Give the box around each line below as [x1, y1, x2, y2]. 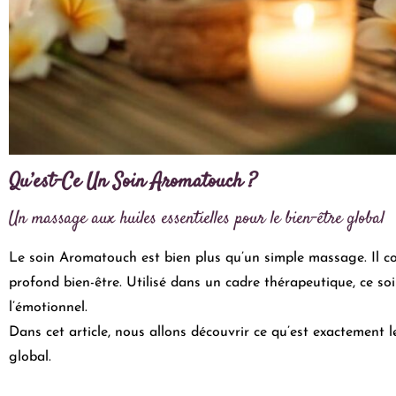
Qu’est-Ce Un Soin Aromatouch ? [9, 167, 257, 196]
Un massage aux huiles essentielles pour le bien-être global [9, 205, 385, 232]
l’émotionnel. [9, 300, 88, 315]
